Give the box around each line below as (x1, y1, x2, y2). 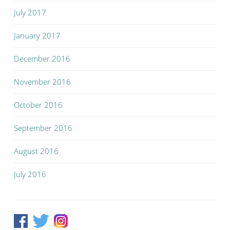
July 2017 (14, 7, 46, 17)
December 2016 (14, 53, 70, 64)
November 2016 (14, 76, 71, 87)
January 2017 (14, 30, 61, 41)
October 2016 (14, 100, 63, 110)
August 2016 (14, 146, 59, 156)
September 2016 (14, 123, 72, 133)
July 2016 (14, 169, 46, 179)
